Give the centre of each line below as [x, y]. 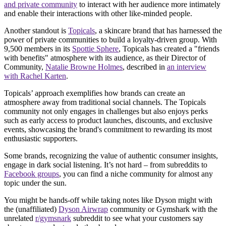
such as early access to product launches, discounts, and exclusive [108, 120]
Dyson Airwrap [83, 209]
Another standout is [36, 30]
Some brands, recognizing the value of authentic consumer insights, [111, 155]
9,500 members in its [38, 48]
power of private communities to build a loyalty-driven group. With [110, 39]
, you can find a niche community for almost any [136, 174]
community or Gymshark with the [163, 209]
